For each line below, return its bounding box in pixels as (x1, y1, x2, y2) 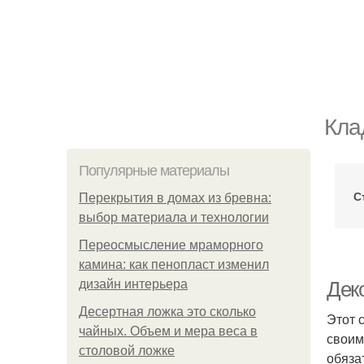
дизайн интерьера (79, 277, 188, 291)
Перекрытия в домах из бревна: (79, 191, 271, 205)
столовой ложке (79, 344, 175, 357)
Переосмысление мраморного (79, 238, 263, 252)
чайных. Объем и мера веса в (79, 324, 258, 338)
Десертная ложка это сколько (79, 305, 256, 318)
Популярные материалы (79, 162, 229, 179)
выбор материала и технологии (79, 210, 269, 224)
